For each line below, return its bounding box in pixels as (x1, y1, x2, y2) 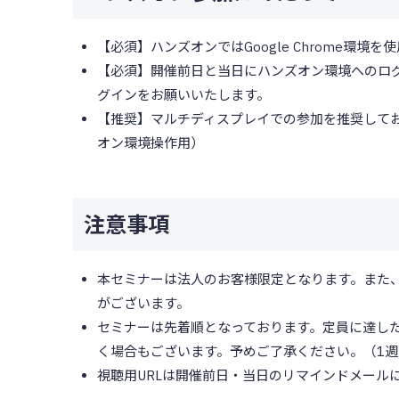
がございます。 (96, 295, 190, 313)
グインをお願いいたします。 (96, 86, 270, 104)
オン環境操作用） (96, 134, 204, 152)
